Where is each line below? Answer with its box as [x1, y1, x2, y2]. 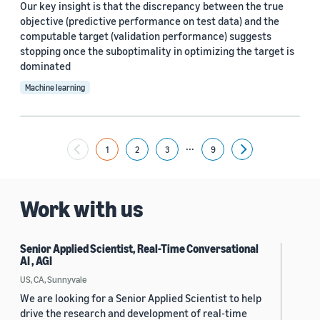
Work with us [20, 195, 144, 222]
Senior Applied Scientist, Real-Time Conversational [20, 241, 259, 256]
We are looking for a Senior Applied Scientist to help [20, 291, 261, 304]
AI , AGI [20, 254, 52, 268]
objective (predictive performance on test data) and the [20, 14, 279, 27]
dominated [20, 59, 71, 72]
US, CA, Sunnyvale [20, 274, 86, 285]
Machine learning [25, 82, 85, 93]
